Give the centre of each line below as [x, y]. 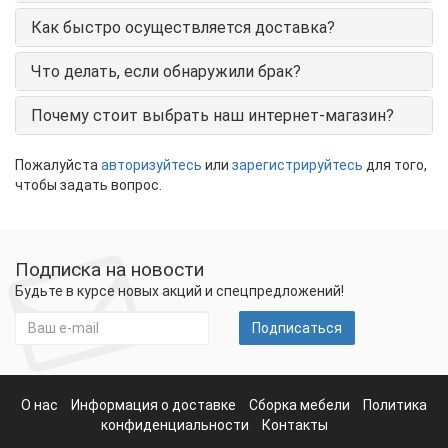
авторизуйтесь [151, 164]
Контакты [294, 425]
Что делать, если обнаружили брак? [166, 71]
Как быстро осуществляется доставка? [183, 27]
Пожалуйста [58, 164]
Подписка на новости [109, 269]
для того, [395, 164]
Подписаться [297, 328]
